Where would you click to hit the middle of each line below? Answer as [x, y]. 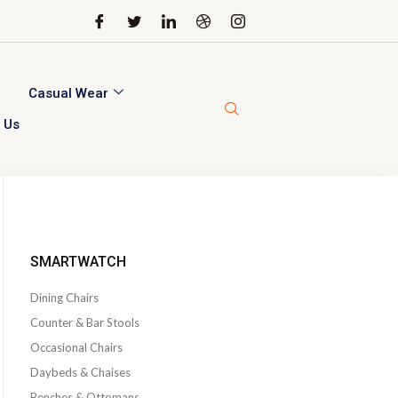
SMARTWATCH [78, 261]
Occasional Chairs [76, 347]
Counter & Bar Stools [85, 322]
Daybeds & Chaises [80, 372]
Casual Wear [69, 93]
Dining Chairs [64, 297]
